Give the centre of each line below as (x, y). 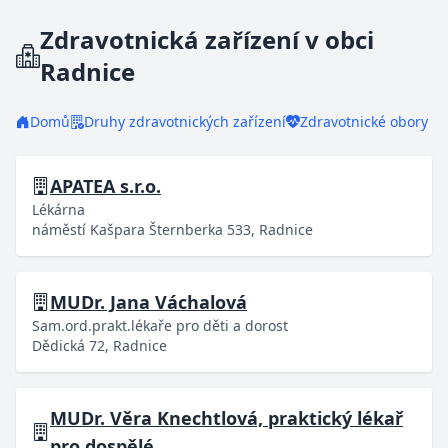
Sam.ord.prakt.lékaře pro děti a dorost (160, 325)
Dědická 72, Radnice (99, 345)
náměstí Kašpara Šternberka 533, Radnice (172, 229)
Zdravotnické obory (364, 121)
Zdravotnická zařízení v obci (207, 39)
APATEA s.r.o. (105, 186)
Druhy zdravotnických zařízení (185, 121)
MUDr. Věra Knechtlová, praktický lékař (226, 418)
